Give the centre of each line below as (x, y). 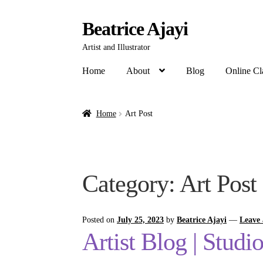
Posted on (100, 220)
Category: (131, 184)
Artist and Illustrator (117, 47)
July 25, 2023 (141, 220)
